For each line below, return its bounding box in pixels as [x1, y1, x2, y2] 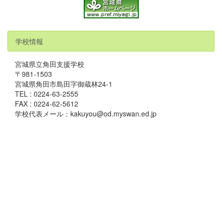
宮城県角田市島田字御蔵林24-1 [15, 79, 112, 89]
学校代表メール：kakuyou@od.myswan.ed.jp [15, 109, 157, 119]
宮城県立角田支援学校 [15, 59, 84, 69]
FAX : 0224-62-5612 [15, 99, 78, 109]
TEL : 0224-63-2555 [15, 89, 78, 99]
